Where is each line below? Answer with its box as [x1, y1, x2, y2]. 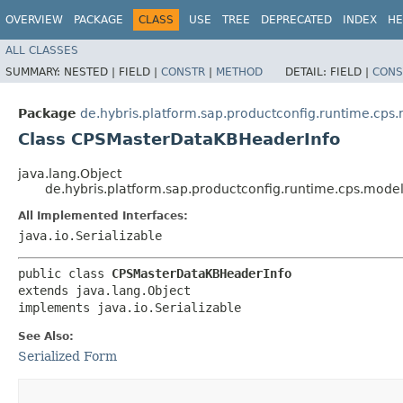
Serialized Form [18, 348, 117, 363]
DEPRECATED [261, 13, 332, 26]
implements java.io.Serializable [18, 300, 241, 315]
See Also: [18, 329, 74, 343]
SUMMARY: [5, 65, 64, 78]
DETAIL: [285, 65, 330, 78]
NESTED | [64, 65, 119, 78]
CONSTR [161, 65, 205, 78]
